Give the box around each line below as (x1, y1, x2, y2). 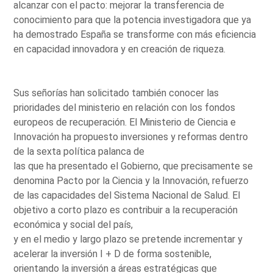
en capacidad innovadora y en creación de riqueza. (13, 43, 226, 55)
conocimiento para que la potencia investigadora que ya (13, 13, 252, 26)
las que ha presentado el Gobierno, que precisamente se (13, 160, 253, 172)
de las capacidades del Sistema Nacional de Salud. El (13, 189, 241, 201)
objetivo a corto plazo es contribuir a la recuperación (13, 204, 238, 216)
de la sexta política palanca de (13, 145, 145, 157)
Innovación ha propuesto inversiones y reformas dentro (13, 130, 249, 143)
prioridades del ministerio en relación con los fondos (13, 101, 236, 113)
